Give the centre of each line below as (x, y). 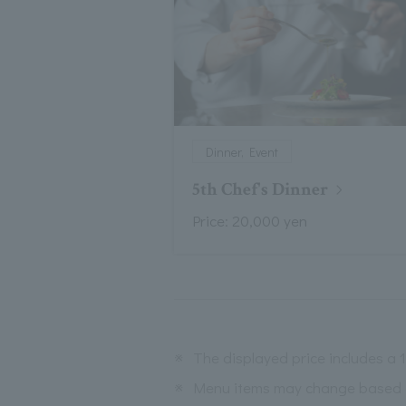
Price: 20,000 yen (250, 221)
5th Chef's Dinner (261, 190)
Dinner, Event (242, 152)
